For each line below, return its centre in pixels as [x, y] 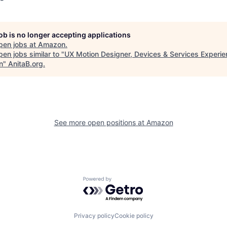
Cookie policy [134, 215]
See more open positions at [100, 122]
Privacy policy [94, 215]
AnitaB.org [26, 63]
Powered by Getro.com [127, 182]
